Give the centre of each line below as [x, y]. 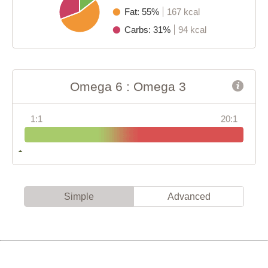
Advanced [189, 196]
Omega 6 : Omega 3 [128, 86]
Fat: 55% [143, 11]
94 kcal [192, 29]
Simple [79, 196]
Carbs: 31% [148, 29]
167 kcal [183, 11]
